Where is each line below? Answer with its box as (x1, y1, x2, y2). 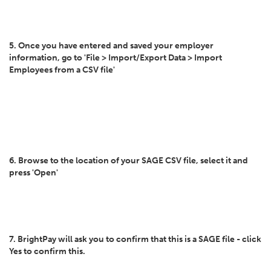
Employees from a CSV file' (9, 65, 115, 75)
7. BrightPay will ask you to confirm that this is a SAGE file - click (9, 234, 261, 244)
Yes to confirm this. (9, 246, 87, 256)
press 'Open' (9, 168, 58, 178)
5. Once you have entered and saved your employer (9, 41, 214, 51)
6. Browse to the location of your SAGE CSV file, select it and (9, 155, 248, 166)
